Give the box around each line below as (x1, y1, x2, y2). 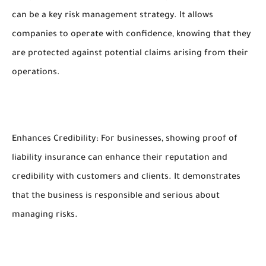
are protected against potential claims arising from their (12, 49, 248, 59)
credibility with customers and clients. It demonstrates (12, 173, 240, 182)
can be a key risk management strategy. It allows (12, 11, 213, 21)
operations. (12, 68, 60, 78)
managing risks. (12, 211, 78, 220)
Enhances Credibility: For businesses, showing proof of (12, 135, 237, 144)
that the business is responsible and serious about (12, 192, 220, 201)
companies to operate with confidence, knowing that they (12, 30, 251, 40)
